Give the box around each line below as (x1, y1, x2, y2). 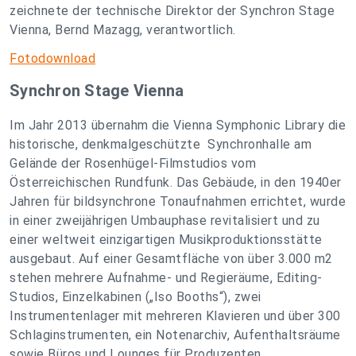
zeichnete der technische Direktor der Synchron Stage (10, 3, 335, 18)
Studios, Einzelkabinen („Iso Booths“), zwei (10, 289, 261, 304)
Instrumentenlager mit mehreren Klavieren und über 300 (10, 308, 341, 323)
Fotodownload (10, 51, 95, 66)
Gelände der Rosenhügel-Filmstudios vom (10, 156, 256, 171)
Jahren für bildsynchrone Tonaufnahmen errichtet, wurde (10, 194, 346, 209)
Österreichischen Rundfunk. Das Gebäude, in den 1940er (10, 175, 342, 190)
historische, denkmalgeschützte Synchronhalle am (10, 137, 311, 152)
